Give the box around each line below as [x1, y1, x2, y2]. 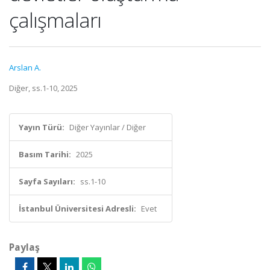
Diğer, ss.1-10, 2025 [9, 83, 78, 93]
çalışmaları [9, 6, 101, 34]
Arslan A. [9, 62, 41, 73]
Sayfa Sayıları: [19, 176, 75, 187]
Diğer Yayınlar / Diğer [69, 122, 146, 133]
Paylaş [9, 240, 40, 254]
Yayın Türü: [19, 122, 64, 133]
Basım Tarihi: [19, 149, 71, 160]
